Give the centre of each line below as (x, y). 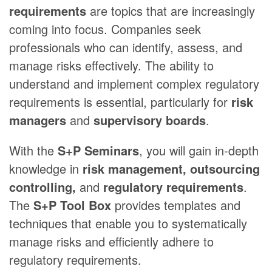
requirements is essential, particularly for (120, 102)
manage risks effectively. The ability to (111, 66)
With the (33, 151)
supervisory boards (150, 120)
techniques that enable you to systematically (128, 223)
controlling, (42, 187)
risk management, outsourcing (171, 169)
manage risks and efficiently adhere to (111, 242)
